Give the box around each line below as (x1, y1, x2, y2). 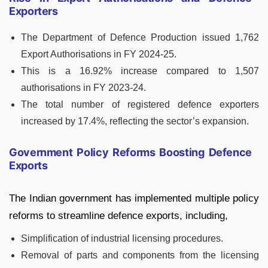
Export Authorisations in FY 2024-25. (21, 49, 176, 60)
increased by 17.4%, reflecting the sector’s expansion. (21, 116, 249, 127)
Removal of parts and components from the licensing (21, 250, 259, 261)
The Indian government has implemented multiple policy (9, 193, 259, 205)
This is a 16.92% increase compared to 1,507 (21, 66, 259, 77)
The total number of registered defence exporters (21, 99, 259, 110)
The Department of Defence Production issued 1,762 (21, 32, 259, 43)
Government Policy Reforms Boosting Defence (9, 146, 252, 159)
